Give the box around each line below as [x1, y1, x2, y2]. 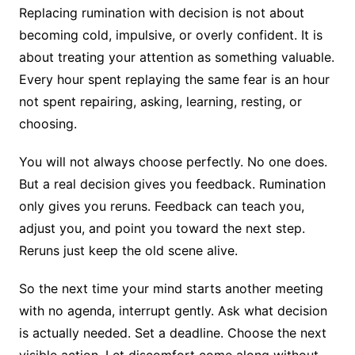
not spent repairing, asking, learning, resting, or [18, 94, 302, 110]
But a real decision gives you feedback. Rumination [18, 176, 326, 193]
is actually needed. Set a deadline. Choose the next [18, 325, 326, 342]
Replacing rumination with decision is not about [18, 5, 304, 21]
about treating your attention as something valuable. [18, 49, 334, 66]
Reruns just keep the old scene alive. [18, 242, 242, 259]
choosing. [18, 116, 81, 132]
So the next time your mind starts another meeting [18, 281, 323, 297]
